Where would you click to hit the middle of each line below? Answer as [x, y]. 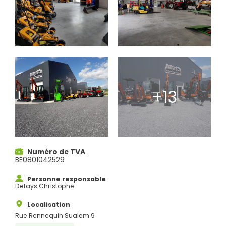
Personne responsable [67, 179]
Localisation [49, 205]
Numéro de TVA [56, 152]
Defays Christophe [45, 186]
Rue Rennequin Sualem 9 [55, 215]
